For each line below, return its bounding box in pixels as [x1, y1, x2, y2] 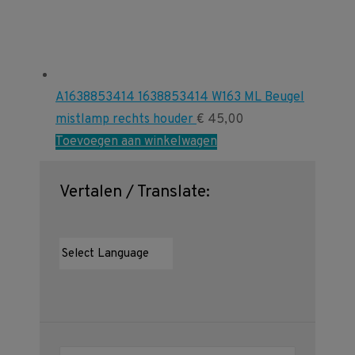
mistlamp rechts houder [55, 112, 197, 128]
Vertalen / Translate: [59, 181, 210, 204]
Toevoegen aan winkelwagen [55, 134, 217, 151]
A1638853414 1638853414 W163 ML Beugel [55, 90, 304, 106]
